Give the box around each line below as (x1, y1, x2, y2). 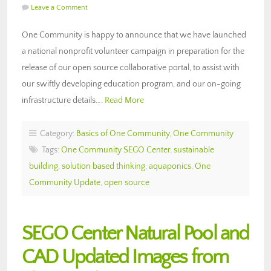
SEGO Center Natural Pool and (22, 222, 249, 245)
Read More (105, 95, 144, 105)
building (29, 161, 58, 171)
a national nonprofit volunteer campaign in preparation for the (22, 46, 244, 56)
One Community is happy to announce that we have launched (22, 30, 246, 40)
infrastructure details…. (22, 95, 105, 105)
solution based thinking (62, 161, 145, 171)
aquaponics (149, 161, 191, 171)
